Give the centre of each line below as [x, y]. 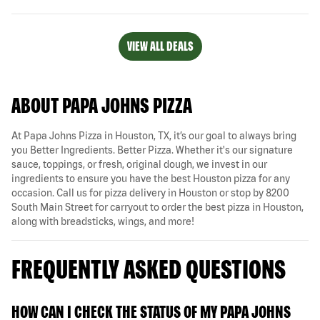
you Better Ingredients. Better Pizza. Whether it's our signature [152, 150]
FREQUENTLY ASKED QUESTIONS [149, 269]
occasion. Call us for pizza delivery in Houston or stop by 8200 [150, 192]
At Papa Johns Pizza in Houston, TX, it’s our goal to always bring [154, 135]
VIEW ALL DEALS [160, 46]
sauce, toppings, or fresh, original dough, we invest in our [139, 164]
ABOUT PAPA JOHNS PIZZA [102, 105]
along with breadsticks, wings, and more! [103, 221]
